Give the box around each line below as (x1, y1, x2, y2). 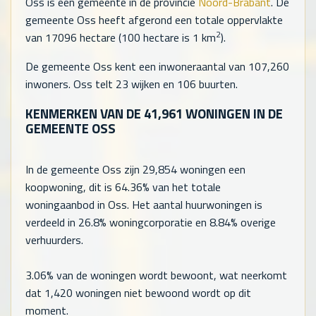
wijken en (128, 75, 177, 93)
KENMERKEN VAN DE (25, 104, 144, 124)
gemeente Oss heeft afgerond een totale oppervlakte (25, 11, 283, 29)
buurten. (196, 75, 238, 93)
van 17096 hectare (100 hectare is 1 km (25, 29, 216, 47)
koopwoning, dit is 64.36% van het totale (25, 178, 221, 195)
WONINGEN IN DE (183, 104, 283, 124)
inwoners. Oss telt (25, 75, 116, 93)
